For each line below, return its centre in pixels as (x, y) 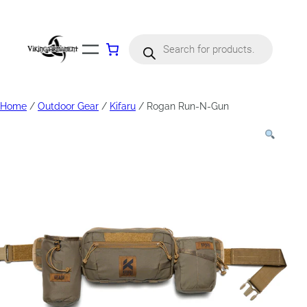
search (143, 48)
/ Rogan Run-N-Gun (182, 106)
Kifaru (123, 106)
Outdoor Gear (68, 106)
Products (148, 38)
